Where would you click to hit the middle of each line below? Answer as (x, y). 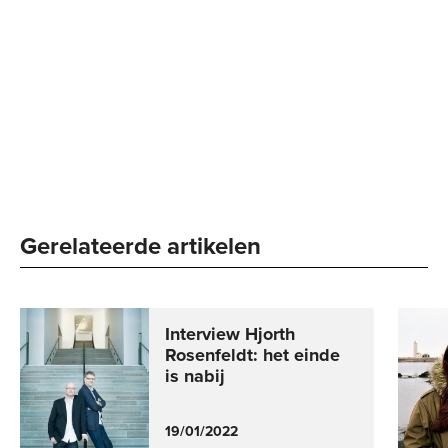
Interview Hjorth (229, 334)
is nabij (194, 376)
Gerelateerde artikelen (140, 246)
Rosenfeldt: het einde (252, 355)
